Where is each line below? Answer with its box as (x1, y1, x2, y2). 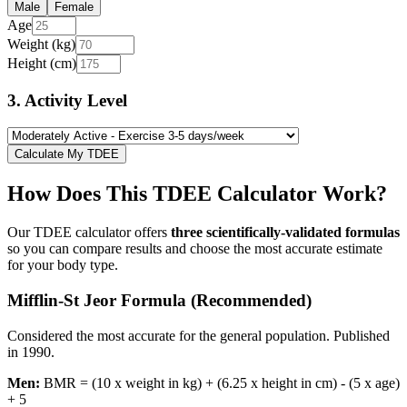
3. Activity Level (7, 90, 127, 110)
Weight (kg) (7, 36, 75, 52)
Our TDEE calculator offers (7, 224, 171, 241)
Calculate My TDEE (15, 147, 119, 162)
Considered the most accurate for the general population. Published (7, 327, 390, 343)
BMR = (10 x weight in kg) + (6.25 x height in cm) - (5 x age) (40, 374, 400, 391)
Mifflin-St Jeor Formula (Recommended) (7, 290, 312, 310)
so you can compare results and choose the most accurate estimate (7, 241, 382, 257)
